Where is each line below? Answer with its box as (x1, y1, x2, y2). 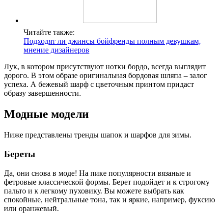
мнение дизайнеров (24, 46, 89, 55)
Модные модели (4, 108, 89, 121)
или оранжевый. (4, 204, 59, 213)
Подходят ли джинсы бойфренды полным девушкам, (24, 37, 201, 46)
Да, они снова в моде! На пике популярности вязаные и (4, 168, 191, 177)
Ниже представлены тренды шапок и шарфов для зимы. (4, 131, 192, 139)
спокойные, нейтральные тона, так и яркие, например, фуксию (4, 195, 215, 204)
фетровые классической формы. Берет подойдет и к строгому (4, 177, 210, 186)
